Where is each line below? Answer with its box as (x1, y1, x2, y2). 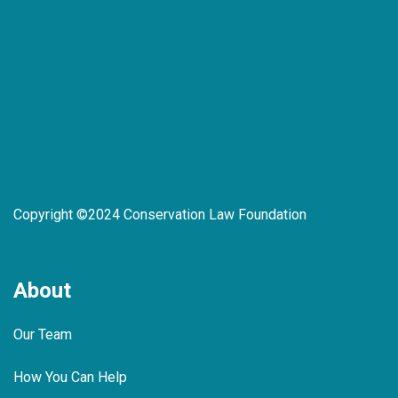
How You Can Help (13, 369, 127, 386)
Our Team (13, 326, 72, 344)
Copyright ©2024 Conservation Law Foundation (13, 205, 306, 223)
